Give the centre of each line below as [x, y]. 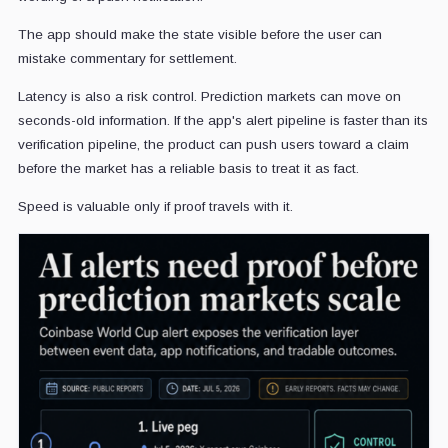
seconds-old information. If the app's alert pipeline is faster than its [222, 121]
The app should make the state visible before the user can [199, 35]
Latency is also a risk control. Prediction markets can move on [209, 97]
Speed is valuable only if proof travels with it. [155, 207]
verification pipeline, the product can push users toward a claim [213, 145]
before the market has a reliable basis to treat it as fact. [188, 169]
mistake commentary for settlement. [127, 59]
